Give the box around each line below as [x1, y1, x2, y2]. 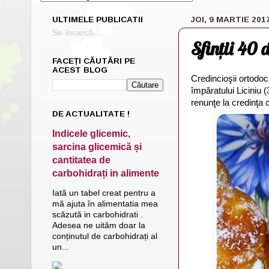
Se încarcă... [52, 28, 100, 38]
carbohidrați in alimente [52, 168, 159, 178]
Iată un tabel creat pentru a [52, 189, 156, 198]
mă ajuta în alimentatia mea [52, 199, 158, 209]
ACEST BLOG [52, 65, 107, 75]
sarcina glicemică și [52, 141, 142, 152]
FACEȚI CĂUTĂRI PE [52, 56, 135, 66]
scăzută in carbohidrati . [52, 210, 143, 220]
